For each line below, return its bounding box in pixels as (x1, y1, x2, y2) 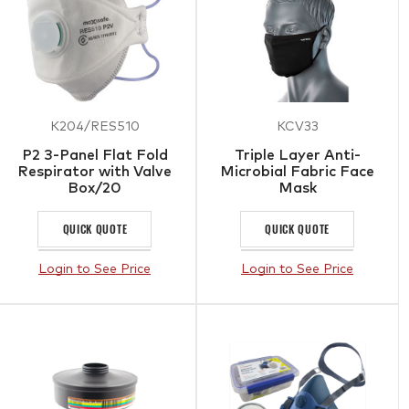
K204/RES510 (49, 120, 140, 133)
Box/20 (68, 180, 122, 195)
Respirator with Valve (17, 163, 173, 179)
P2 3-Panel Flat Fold (21, 147, 168, 163)
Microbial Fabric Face (220, 163, 375, 179)
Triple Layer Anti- (234, 147, 361, 163)
